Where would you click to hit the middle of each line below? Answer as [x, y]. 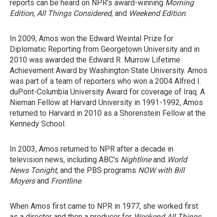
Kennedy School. [38, 124]
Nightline [136, 160]
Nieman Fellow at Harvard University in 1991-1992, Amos [106, 102]
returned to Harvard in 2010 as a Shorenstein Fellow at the [108, 113]
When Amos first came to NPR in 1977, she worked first [104, 206]
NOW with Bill [161, 170]
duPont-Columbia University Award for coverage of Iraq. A [107, 92]
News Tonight [33, 170]
